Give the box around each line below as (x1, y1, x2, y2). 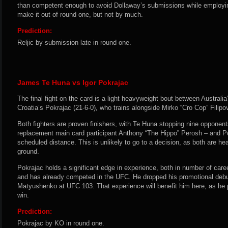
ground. (17, 148, 39, 155)
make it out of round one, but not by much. (17, 11, 143, 18)
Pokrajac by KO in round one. (17, 219, 104, 227)
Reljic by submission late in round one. (17, 39, 131, 46)
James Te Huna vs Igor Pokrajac (17, 78, 128, 87)
